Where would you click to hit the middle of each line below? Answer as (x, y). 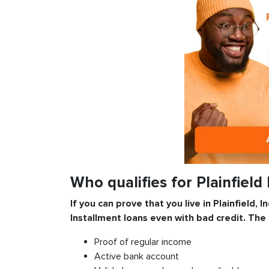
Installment (97, 218)
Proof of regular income (143, 242)
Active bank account (137, 256)
